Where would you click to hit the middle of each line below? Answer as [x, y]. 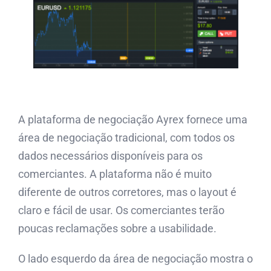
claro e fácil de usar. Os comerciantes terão [121, 210]
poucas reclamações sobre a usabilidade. [117, 228]
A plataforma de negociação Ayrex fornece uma [133, 119]
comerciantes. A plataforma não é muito [115, 174]
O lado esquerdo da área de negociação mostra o [135, 258]
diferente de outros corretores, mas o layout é [127, 192]
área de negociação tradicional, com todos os [126, 137]
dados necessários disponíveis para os [110, 155]
